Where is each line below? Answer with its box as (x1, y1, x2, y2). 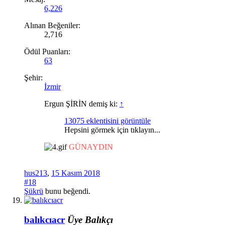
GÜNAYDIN (69, 142, 113, 151)
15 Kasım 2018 (51, 168, 100, 177)
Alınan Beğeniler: (24, 21, 80, 30)
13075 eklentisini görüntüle (64, 116, 151, 125)
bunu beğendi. (43, 186, 90, 195)
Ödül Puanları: (24, 47, 70, 56)
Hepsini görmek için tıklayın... (64, 125, 160, 134)
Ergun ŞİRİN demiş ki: (44, 99, 120, 108)
